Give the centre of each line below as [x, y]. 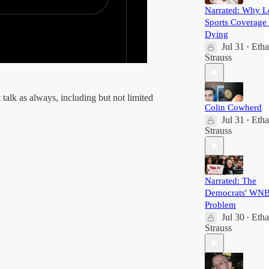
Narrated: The [231, 181]
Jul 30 [233, 217]
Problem [220, 205]
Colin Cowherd [233, 107]
